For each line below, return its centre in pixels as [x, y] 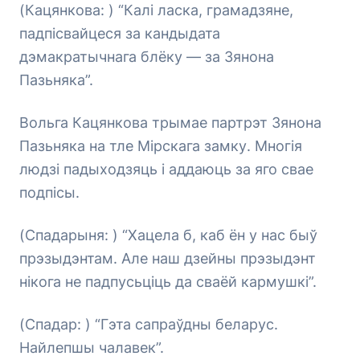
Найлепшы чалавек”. [92, 348]
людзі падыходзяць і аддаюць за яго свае [166, 169]
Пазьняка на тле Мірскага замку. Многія [161, 146]
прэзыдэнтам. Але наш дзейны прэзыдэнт [168, 258]
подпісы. [49, 192]
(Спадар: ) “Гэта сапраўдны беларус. [149, 324]
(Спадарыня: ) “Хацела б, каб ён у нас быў [168, 235]
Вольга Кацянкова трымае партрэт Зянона [170, 123]
